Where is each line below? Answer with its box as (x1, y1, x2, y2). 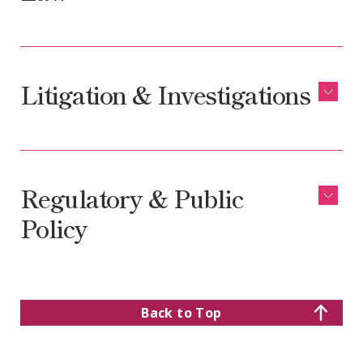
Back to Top (141, 304, 222, 322)
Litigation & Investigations (19, 76, 310, 113)
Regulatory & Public (19, 180, 243, 216)
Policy (19, 210, 88, 246)
